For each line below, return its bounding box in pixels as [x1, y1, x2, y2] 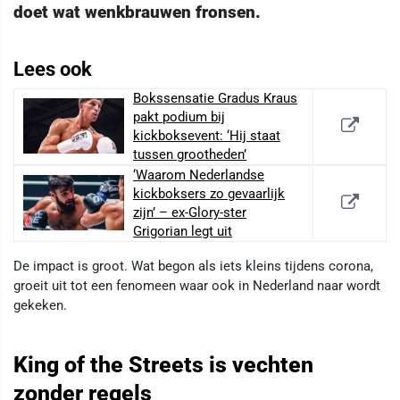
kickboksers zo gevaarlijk [133, 186, 285, 203]
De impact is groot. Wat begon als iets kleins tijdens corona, [13, 258, 373, 275]
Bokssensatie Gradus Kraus [133, 90, 297, 107]
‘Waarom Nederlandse [133, 167, 264, 184]
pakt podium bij [133, 109, 225, 126]
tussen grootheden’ [133, 146, 246, 163]
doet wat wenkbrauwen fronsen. [13, 2, 261, 23]
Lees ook [13, 58, 92, 81]
